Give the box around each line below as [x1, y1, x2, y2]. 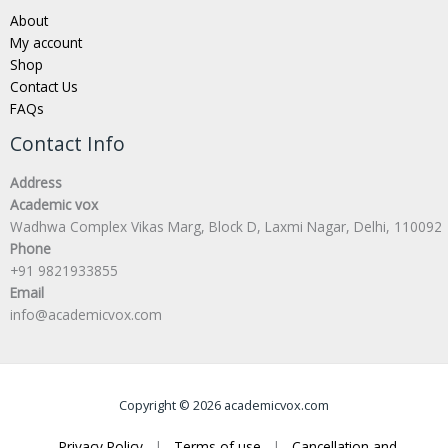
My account [10, 33, 82, 53]
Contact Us [10, 77, 78, 97]
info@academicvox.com [10, 304, 162, 324]
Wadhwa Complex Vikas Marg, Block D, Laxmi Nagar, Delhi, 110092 [10, 216, 442, 236]
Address [10, 172, 62, 192]
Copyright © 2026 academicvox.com [119, 395, 329, 414]
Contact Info [10, 131, 125, 158]
